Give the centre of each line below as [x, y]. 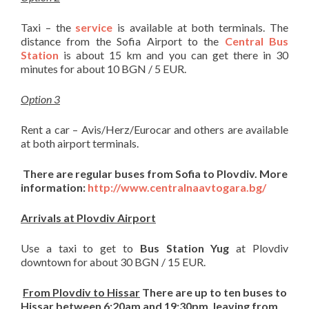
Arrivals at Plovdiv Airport [88, 218]
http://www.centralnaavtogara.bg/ [177, 187]
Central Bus [256, 41]
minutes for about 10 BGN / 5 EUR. [103, 69]
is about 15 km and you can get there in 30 [173, 55]
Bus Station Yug [185, 248]
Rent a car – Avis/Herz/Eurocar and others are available [154, 129]
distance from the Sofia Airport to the [123, 41]
